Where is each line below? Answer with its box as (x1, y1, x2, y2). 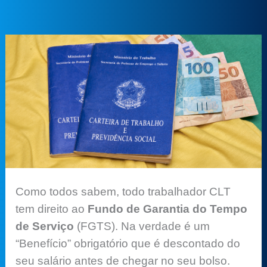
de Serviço (15, 219, 74, 232)
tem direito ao (15, 202, 88, 215)
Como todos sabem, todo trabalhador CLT (15, 185, 231, 198)
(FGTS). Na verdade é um (74, 219, 210, 232)
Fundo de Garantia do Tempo (88, 202, 248, 215)
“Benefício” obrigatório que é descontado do (15, 237, 241, 250)
